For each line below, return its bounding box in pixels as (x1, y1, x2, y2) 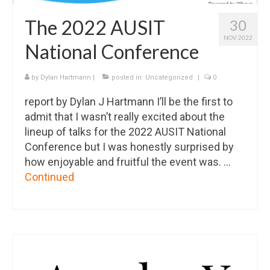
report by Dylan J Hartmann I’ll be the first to (25, 95, 233, 108)
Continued (25, 170, 74, 183)
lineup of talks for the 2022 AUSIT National (25, 125, 226, 138)
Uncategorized (145, 73, 193, 81)
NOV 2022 (224, 33, 253, 41)
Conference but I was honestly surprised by (25, 140, 234, 153)
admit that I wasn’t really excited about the (25, 110, 225, 123)
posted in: (110, 73, 145, 81)
